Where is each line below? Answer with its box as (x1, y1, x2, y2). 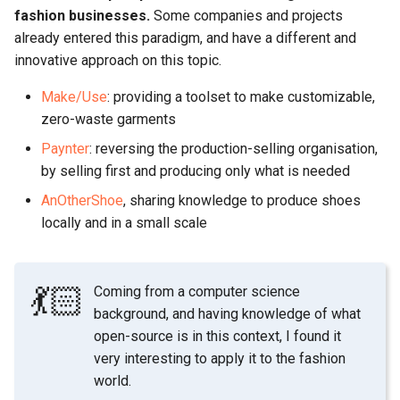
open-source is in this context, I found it (94, 327, 342, 345)
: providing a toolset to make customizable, (107, 88, 375, 106)
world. (94, 371, 132, 389)
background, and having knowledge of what (94, 304, 362, 322)
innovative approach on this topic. (14, 52, 221, 70)
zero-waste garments (41, 111, 176, 129)
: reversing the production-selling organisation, (89, 140, 378, 158)
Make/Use (41, 88, 107, 106)
